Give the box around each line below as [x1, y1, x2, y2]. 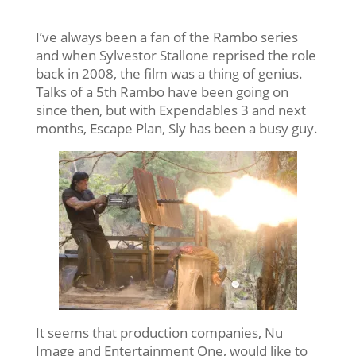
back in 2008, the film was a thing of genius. [35, 64, 303, 83]
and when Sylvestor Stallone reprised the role [35, 45, 316, 64]
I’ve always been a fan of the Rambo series [35, 27, 298, 46]
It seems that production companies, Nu [35, 323, 283, 342]
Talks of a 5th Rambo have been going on [35, 82, 288, 101]
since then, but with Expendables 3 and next [35, 100, 306, 119]
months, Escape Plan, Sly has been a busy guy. [35, 118, 318, 137]
